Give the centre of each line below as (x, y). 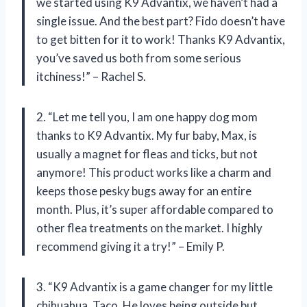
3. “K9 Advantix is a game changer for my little (155, 286)
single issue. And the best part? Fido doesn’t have (161, 21)
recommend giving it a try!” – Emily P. (131, 246)
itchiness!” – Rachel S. (91, 76)
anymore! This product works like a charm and (154, 172)
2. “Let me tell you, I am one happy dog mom (147, 116)
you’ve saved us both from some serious (139, 58)
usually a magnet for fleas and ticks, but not (147, 153)
